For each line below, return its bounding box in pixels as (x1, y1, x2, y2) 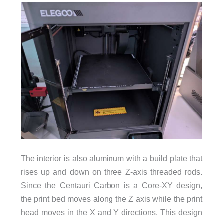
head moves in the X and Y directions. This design (20, 208, 203, 217)
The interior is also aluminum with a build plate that (20, 154, 203, 163)
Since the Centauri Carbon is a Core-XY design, (20, 181, 203, 190)
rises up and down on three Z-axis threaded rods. (20, 167, 203, 177)
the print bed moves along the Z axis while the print (20, 194, 203, 204)
